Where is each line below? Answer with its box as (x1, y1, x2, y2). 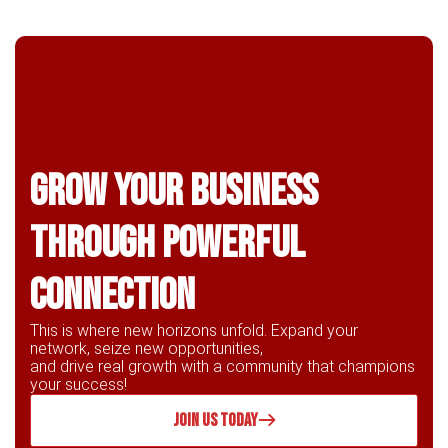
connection (30, 268, 195, 322)
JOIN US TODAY (172, 409, 258, 431)
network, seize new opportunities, (30, 338, 263, 358)
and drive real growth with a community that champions (30, 356, 415, 376)
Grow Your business (30, 164, 318, 218)
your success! (30, 374, 127, 394)
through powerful (30, 216, 305, 270)
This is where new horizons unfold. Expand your (30, 320, 358, 340)
